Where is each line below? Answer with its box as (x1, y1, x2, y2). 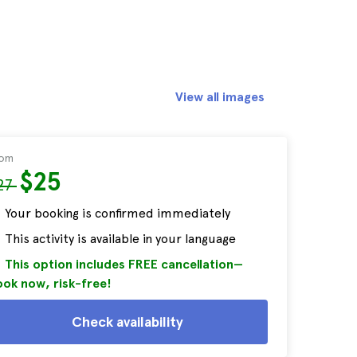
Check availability (72, 313, 183, 330)
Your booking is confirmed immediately (5, 206, 230, 221)
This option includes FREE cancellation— (5, 257, 243, 272)
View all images (175, 89, 265, 104)
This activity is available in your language (5, 231, 236, 246)
